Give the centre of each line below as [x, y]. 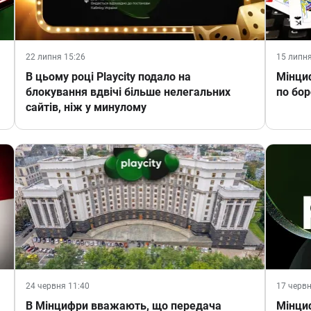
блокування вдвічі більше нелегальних [128, 92]
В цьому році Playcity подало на [108, 77]
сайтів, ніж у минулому [86, 108]
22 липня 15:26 [55, 57]
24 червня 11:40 [57, 286]
